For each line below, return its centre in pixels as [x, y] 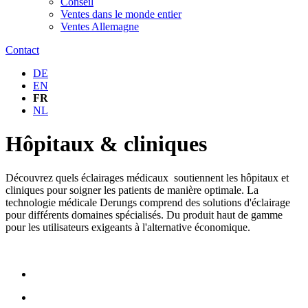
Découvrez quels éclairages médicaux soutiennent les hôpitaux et [147, 177]
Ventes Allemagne [100, 26]
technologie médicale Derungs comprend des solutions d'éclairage [148, 202]
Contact [22, 50]
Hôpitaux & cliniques [106, 144]
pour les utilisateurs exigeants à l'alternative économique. [128, 227]
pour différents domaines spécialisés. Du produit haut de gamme [144, 214]
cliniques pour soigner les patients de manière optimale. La [132, 190]
